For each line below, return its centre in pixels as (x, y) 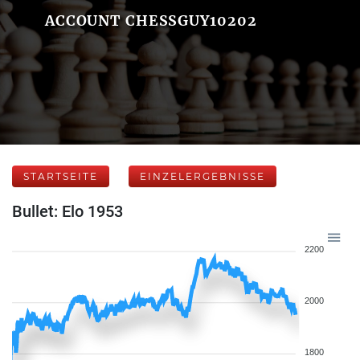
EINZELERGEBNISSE (202, 176)
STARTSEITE (61, 176)
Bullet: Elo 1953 (67, 211)
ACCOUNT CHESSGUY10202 (151, 20)
